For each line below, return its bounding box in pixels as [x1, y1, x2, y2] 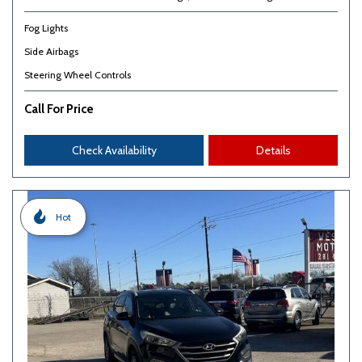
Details [255, 143, 291, 158]
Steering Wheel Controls [24, 69, 131, 81]
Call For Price [24, 102, 94, 116]
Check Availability [71, 143, 157, 158]
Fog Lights [24, 22, 68, 34]
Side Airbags [24, 45, 78, 57]
